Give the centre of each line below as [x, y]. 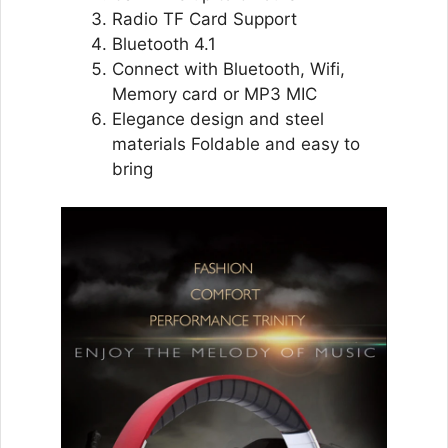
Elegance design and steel [218, 118]
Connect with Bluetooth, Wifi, [228, 68]
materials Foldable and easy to [236, 143]
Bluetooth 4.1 [164, 43]
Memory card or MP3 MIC [214, 93]
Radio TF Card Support [204, 18]
